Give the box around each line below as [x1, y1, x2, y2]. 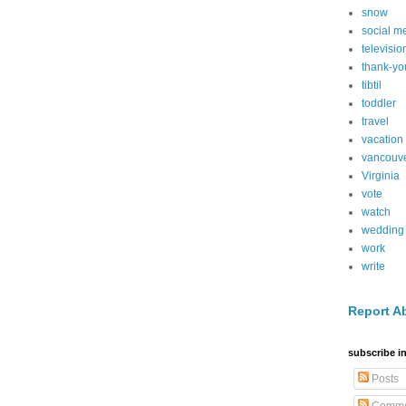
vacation [362, 133, 403, 146]
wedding [362, 224, 404, 237]
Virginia [362, 169, 400, 182]
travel [362, 115, 389, 128]
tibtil [362, 79, 382, 92]
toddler [362, 97, 396, 110]
